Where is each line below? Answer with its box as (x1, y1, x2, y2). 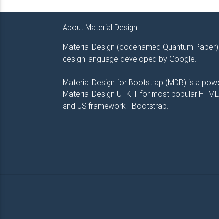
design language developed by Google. (62, 54, 197, 64)
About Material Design (62, 22, 137, 33)
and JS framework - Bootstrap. (62, 101, 169, 111)
